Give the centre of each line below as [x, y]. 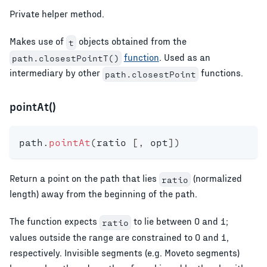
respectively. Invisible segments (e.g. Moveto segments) [125, 252]
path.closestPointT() [65, 58]
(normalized [216, 178]
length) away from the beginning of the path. [103, 194]
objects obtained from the [131, 41]
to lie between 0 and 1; [179, 221]
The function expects [55, 221]
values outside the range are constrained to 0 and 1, [119, 237]
